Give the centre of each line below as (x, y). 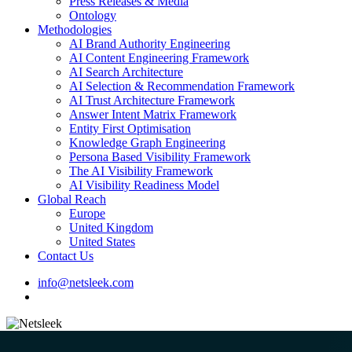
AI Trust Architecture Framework (152, 100)
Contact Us (66, 256)
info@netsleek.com (86, 282)
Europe (87, 213)
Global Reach (72, 199)
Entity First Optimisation (130, 128)
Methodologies (75, 29)
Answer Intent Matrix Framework (153, 114)
